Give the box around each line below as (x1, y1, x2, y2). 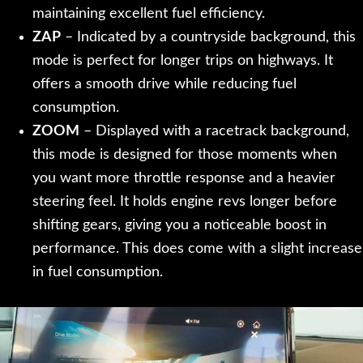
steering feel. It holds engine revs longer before (32, 194, 337, 210)
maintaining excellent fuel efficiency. (32, 6, 265, 22)
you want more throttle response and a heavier (32, 171, 335, 186)
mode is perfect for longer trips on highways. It (32, 53, 333, 69)
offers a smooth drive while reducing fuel (32, 77, 297, 92)
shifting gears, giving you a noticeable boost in (32, 218, 327, 233)
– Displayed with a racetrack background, (79, 124, 349, 139)
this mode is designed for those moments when (32, 147, 337, 163)
